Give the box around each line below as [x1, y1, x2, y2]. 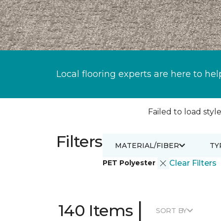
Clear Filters [169, 158, 217, 168]
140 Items [58, 201, 133, 220]
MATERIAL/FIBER [114, 141, 179, 150]
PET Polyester [102, 158, 157, 167]
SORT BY [155, 206, 187, 215]
